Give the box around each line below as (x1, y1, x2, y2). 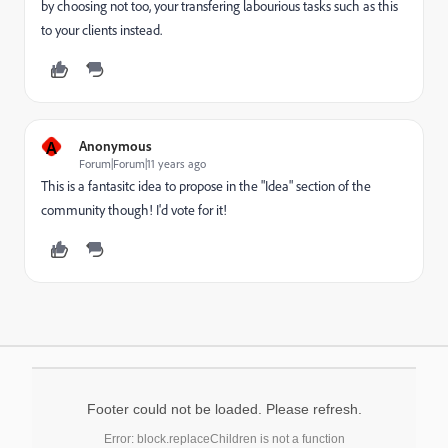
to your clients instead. (41, 21, 162, 39)
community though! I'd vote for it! (41, 201, 227, 219)
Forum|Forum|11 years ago (79, 156, 206, 171)
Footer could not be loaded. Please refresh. (86, 401, 362, 417)
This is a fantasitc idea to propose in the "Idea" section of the (41, 177, 371, 195)
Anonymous (79, 137, 152, 154)
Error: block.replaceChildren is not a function (103, 432, 345, 446)
